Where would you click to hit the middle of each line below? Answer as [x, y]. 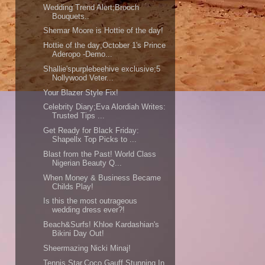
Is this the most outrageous [91, 201]
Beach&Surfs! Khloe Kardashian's [101, 225]
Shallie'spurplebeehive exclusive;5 [102, 69]
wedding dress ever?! [89, 210]
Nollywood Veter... [83, 77]
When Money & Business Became [102, 177]
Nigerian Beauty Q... [87, 163]
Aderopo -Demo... [83, 54]
